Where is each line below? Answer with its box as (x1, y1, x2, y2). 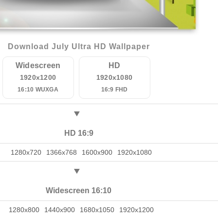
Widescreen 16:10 (46, 186, 111, 195)
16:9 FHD (101, 86, 128, 93)
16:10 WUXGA (18, 86, 58, 93)
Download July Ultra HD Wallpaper (7, 42, 150, 51)
